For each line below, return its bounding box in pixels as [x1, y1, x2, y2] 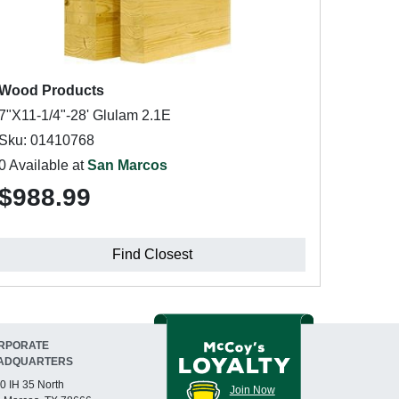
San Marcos [87, 158, 168, 173]
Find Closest [111, 247, 192, 262]
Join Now [229, 383, 275, 396]
